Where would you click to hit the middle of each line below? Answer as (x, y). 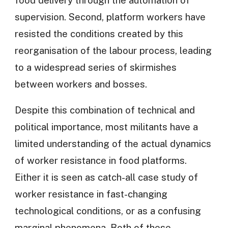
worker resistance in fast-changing (91, 194)
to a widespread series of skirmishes (95, 67)
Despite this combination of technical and (105, 110)
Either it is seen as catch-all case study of (106, 177)
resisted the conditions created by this (99, 33)
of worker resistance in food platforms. (101, 161)
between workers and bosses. (81, 84)
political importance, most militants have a (106, 127)
